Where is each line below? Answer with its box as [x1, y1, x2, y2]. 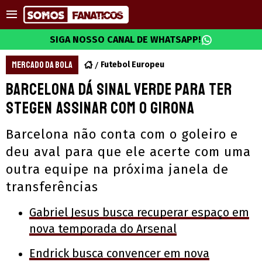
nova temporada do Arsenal [29, 222, 177, 236]
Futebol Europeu [101, 60, 164, 70]
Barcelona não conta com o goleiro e [6, 126, 238, 142]
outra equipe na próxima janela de [6, 161, 229, 177]
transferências [6, 179, 98, 195]
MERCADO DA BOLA [12, 59, 73, 71]
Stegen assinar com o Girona [6, 98, 195, 118]
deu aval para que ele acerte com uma [6, 144, 251, 160]
